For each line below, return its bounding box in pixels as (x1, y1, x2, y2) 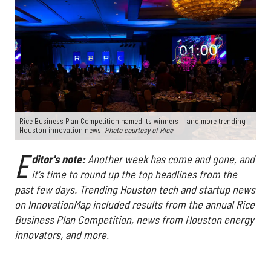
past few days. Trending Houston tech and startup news (15, 183, 255, 197)
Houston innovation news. (19, 125, 105, 135)
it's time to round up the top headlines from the (31, 168, 237, 181)
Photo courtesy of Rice (105, 125, 173, 135)
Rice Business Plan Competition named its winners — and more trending (19, 116, 246, 126)
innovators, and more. (15, 228, 109, 242)
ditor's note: (31, 152, 85, 166)
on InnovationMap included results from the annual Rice (15, 198, 255, 212)
